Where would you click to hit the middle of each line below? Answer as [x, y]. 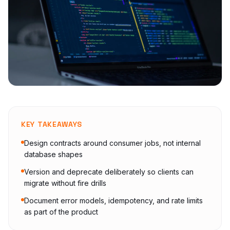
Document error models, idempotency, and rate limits [113, 201]
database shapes [53, 155]
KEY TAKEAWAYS [52, 124]
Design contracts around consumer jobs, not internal [112, 143]
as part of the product [61, 212]
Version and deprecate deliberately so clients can [109, 172]
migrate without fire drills [65, 183]
